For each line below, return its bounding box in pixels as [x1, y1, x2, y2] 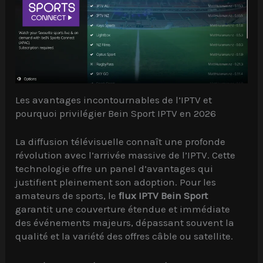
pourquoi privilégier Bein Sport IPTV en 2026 [15, 107, 217, 119]
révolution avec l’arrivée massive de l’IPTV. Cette [15, 149, 236, 161]
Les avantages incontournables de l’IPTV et [15, 93, 213, 106]
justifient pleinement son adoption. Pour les [15, 176, 217, 188]
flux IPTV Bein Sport [119, 190, 208, 202]
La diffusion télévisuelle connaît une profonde [15, 136, 226, 148]
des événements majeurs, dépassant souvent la [15, 217, 235, 229]
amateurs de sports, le [15, 190, 119, 202]
